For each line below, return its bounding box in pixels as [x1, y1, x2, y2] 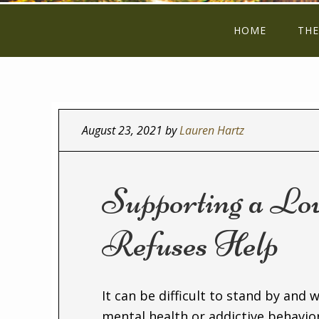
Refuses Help [102, 223, 278, 266]
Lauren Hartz [179, 122, 244, 138]
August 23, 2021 [82, 122, 162, 138]
